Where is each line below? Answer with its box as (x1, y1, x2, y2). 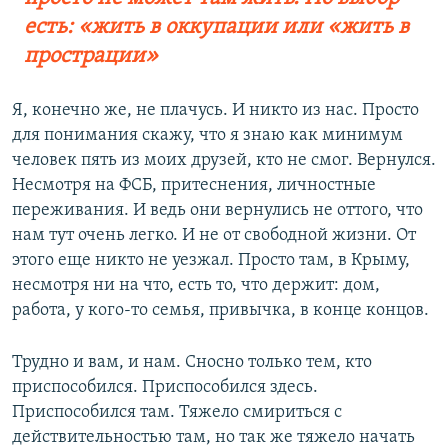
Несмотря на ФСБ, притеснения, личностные (12, 176, 376, 196)
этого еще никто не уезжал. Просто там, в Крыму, (12, 251, 410, 271)
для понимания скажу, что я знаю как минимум (12, 126, 403, 146)
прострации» (24, 45, 158, 69)
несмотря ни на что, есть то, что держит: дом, (12, 276, 380, 296)
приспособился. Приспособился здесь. (12, 378, 318, 398)
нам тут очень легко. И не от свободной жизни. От (12, 226, 416, 246)
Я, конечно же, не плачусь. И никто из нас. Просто (12, 101, 419, 121)
